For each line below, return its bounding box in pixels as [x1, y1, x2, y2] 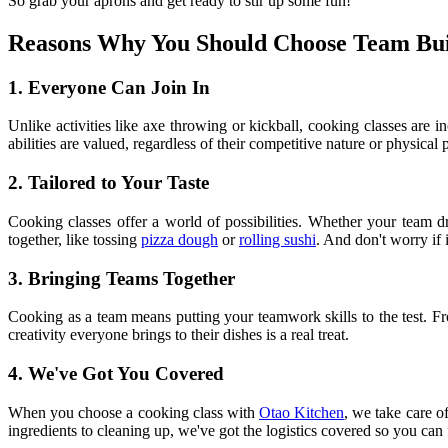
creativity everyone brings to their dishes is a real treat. [8, 326, 349, 344]
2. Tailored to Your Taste [8, 172, 209, 194]
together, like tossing [8, 230, 141, 248]
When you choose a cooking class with [8, 403, 259, 421]
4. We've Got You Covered [8, 362, 224, 384]
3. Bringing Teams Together [8, 267, 235, 289]
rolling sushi [239, 230, 316, 248]
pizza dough [141, 230, 218, 248]
